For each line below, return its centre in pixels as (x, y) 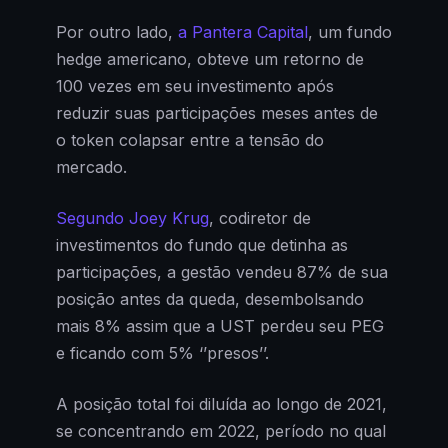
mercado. (91, 167)
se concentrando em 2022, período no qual (221, 431)
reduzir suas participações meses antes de (217, 113)
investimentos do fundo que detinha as (202, 245)
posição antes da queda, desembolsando (210, 299)
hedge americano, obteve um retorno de (210, 59)
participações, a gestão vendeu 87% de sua (222, 272)
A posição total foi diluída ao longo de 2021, (221, 404)
